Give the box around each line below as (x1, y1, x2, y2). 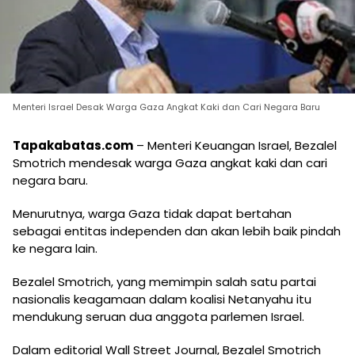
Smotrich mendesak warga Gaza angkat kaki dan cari (13, 155, 327, 172)
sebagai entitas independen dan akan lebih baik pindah (13, 223, 341, 240)
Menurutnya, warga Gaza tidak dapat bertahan (13, 205, 292, 223)
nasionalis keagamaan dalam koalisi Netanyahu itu (13, 291, 311, 308)
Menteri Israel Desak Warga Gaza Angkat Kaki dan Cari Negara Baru (13, 101, 320, 114)
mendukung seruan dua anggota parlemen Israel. (13, 308, 304, 326)
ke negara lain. (13, 240, 97, 258)
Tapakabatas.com (13, 137, 133, 155)
